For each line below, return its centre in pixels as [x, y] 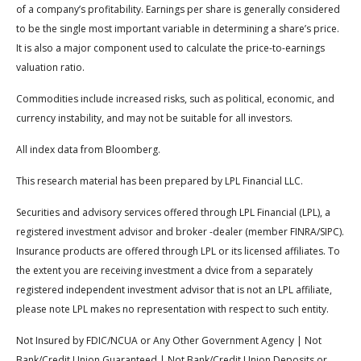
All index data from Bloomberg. [88, 149]
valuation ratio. [50, 67]
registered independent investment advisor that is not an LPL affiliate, [174, 289]
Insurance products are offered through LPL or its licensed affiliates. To [178, 251]
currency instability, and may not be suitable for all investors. [154, 118]
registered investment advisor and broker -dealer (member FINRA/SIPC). [180, 231]
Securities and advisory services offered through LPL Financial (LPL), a [173, 212]
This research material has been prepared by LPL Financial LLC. [160, 180]
